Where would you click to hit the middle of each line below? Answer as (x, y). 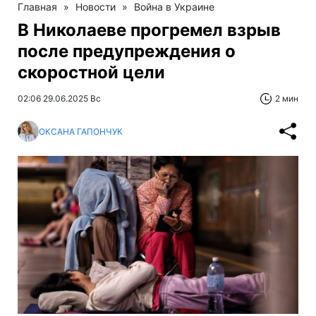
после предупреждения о (127, 51)
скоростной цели (91, 73)
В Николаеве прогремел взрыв (149, 30)
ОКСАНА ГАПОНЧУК (81, 131)
